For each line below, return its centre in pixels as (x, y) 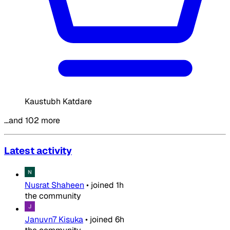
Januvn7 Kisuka (54, 219)
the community (53, 196)
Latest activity (38, 151)
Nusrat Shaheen (54, 185)
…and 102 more (32, 120)
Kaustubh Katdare (58, 101)
